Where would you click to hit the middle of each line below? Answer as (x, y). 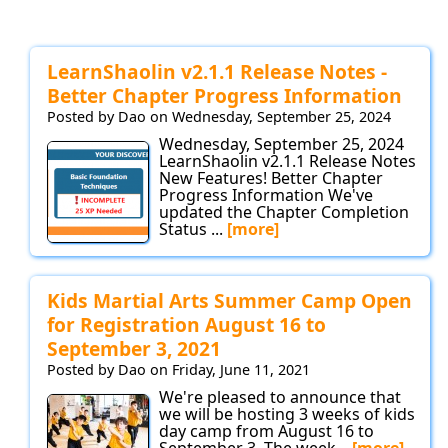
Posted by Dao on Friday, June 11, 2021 (178, 370)
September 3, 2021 (134, 349)
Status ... (193, 229)
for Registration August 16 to (186, 325)
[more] (253, 229)
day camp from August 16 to (266, 431)
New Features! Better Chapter (271, 178)
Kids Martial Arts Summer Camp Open (229, 301)
